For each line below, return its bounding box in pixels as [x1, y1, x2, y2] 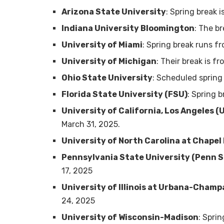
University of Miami [61, 40, 142, 50]
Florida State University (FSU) [61, 89, 187, 99]
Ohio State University [61, 73, 152, 83]
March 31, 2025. [61, 119, 120, 129]
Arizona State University [61, 7, 166, 17]
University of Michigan [61, 56, 156, 66]
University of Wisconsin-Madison [61, 212, 198, 222]
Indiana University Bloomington [61, 23, 194, 33]
